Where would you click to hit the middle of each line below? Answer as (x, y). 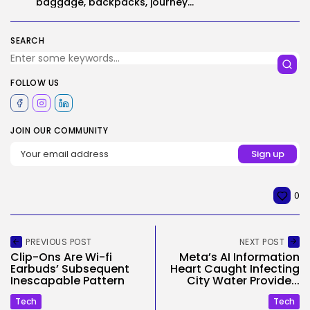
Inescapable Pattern (67, 281)
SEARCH (27, 40)
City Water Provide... (243, 281)
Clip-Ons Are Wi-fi (61, 257)
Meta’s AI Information (239, 257)
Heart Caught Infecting (235, 269)
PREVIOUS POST (59, 242)
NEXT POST (262, 242)
